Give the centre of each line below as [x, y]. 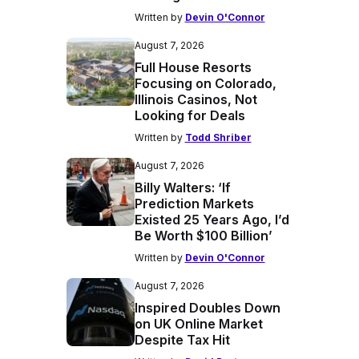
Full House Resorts [193, 67]
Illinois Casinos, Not [196, 99]
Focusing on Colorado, [205, 83]
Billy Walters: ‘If [182, 188]
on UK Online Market [198, 324]
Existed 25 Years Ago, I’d [212, 220]
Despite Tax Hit [182, 340]
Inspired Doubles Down [207, 308]
